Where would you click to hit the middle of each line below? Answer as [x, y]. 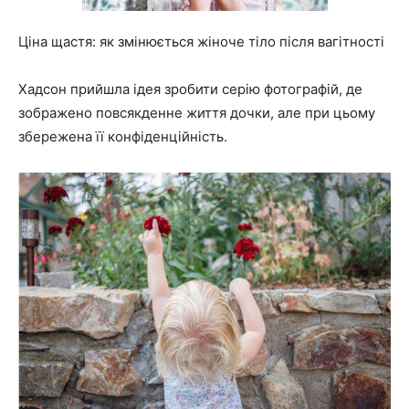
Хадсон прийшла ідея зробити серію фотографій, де [190, 89]
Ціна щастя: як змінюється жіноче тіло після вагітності [201, 41]
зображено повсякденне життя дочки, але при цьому [197, 112]
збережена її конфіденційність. [123, 136]
